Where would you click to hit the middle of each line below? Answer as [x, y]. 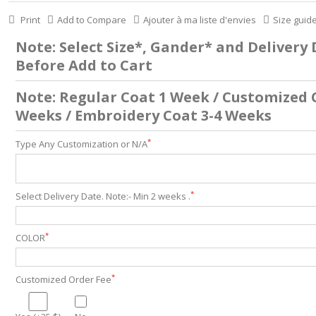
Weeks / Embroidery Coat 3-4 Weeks [143, 115]
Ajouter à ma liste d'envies [199, 20]
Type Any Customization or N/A [81, 144]
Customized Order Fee [63, 279]
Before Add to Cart [84, 65]
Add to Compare [91, 20]
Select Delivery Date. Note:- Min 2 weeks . [103, 196]
